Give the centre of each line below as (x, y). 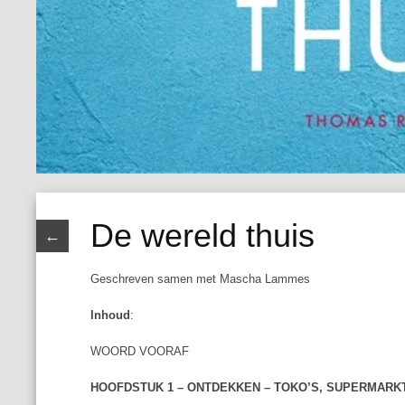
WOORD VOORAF (140, 351)
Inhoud (111, 315)
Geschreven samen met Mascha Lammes (201, 279)
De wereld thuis (203, 235)
